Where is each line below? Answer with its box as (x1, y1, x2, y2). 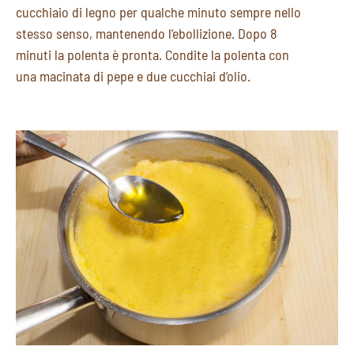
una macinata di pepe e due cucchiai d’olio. (16, 67, 250, 85)
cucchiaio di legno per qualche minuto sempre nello (16, 3, 301, 21)
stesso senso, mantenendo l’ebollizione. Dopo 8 (16, 24, 277, 42)
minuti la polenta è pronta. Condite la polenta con (16, 46, 289, 63)
